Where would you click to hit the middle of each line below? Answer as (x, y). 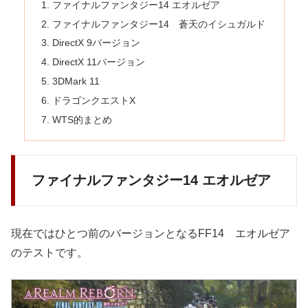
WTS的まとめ (82, 119)
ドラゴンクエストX (93, 101)
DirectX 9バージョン (96, 43)
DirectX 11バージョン (98, 62)
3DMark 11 (76, 81)
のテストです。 (49, 252)
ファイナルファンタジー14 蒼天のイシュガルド (158, 24)
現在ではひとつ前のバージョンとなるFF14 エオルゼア (151, 233)
